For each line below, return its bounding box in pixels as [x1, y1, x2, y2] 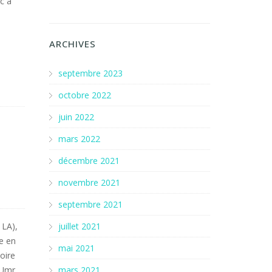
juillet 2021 [58, 220, 101, 232]
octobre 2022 [58, 89, 111, 101]
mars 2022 [58, 133, 100, 144]
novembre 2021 [58, 177, 120, 188]
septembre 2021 [58, 199, 123, 210]
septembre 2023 [58, 67, 123, 79]
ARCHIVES [49, 38, 96, 50]
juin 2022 [58, 111, 94, 123]
